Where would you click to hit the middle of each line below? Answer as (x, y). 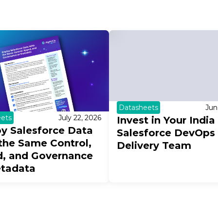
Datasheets (138, 108)
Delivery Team (154, 146)
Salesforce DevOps (166, 133)
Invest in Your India (166, 120)
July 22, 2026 (80, 118)
